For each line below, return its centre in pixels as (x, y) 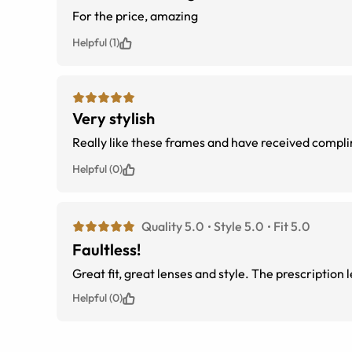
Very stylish (114, 119)
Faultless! (106, 250)
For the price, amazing (135, 16)
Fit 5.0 (291, 227)
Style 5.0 (238, 227)
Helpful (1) (96, 43)
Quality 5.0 (172, 227)
